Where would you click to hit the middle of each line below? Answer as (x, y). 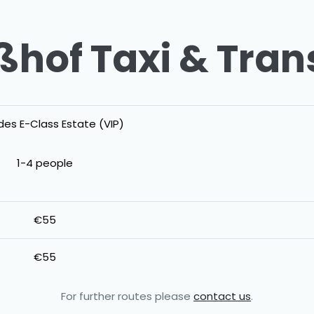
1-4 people (45, 163)
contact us (222, 296)
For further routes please (127, 296)
